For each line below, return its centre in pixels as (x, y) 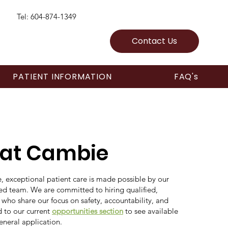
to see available (151, 211)
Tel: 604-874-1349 (46, 16)
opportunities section (88, 211)
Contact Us (155, 41)
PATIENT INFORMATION (62, 76)
